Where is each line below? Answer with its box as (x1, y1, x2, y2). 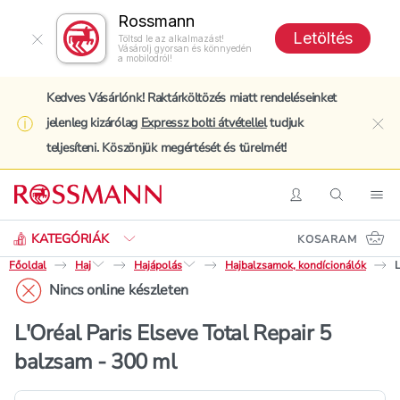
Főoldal (9, 258, 46, 272)
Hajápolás (134, 258, 182, 272)
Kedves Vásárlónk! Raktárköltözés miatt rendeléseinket (46, 89, 337, 106)
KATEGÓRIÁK (31, 229, 109, 247)
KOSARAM (297, 232, 357, 246)
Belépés (295, 193, 349, 213)
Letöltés (293, 29, 353, 47)
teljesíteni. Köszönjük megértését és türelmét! (46, 139, 287, 156)
